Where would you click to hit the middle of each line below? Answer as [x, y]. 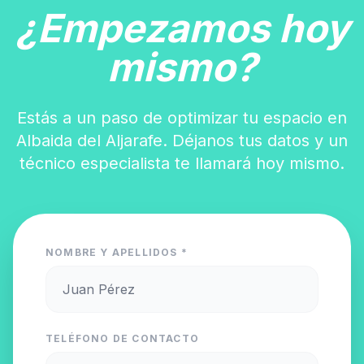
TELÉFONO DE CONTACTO [122, 338]
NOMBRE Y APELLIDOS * [117, 252]
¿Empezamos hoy [182, 28]
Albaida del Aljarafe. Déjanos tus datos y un [182, 141]
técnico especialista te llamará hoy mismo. [182, 163]
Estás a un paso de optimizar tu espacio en [182, 118]
